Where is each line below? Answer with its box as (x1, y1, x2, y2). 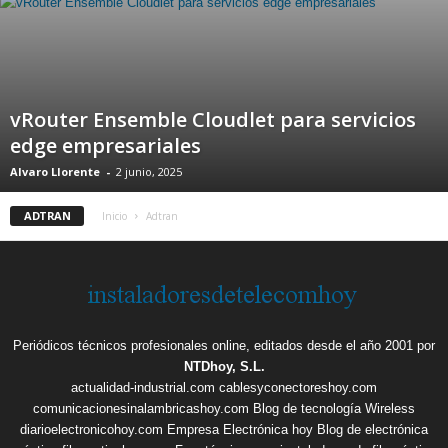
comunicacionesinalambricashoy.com (33, 401, 249, 416)
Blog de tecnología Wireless (253, 401, 415, 416)
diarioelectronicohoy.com (20, 422, 163, 437)
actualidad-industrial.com (71, 380, 215, 395)
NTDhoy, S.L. (183, 359, 265, 374)
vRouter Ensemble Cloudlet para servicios (10, 106, 416, 133)
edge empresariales (10, 132, 201, 159)
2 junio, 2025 (116, 164, 182, 179)
